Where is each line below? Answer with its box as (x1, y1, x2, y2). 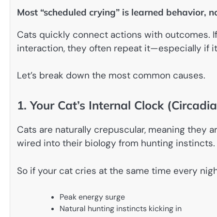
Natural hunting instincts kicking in (60, 203, 182, 214)
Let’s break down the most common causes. (17, 69, 205, 82)
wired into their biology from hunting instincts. (17, 137, 215, 150)
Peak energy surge (60, 192, 125, 202)
